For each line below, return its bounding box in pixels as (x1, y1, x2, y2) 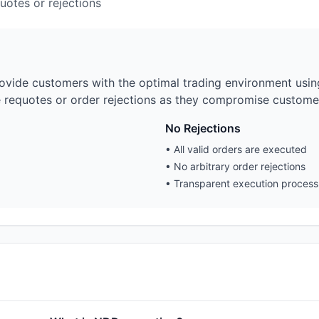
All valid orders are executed (174, 143, 307, 156)
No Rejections (165, 121, 241, 136)
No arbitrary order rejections (174, 160, 305, 173)
